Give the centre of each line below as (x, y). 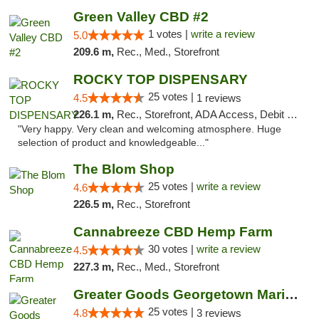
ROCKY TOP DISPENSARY (160, 79)
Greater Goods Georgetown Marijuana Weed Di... (291, 294)
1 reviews (219, 98)
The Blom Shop (124, 169)
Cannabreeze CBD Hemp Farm (173, 232)
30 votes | (172, 249)
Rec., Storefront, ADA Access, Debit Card (202, 114)
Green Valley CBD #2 (141, 17)
